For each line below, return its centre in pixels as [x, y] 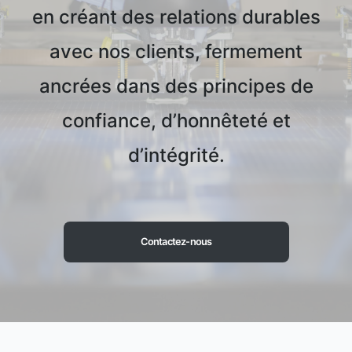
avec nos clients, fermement [176, 51]
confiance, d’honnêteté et [176, 121]
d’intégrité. [176, 155]
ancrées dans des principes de [176, 86]
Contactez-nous [176, 242]
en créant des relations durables [176, 17]
